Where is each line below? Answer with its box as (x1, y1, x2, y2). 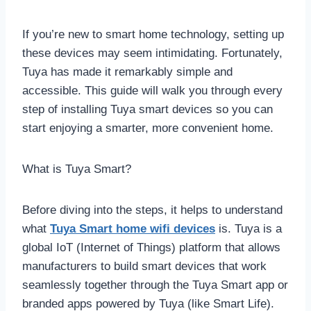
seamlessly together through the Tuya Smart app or (22, 278, 288, 292)
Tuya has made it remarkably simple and (22, 65, 233, 78)
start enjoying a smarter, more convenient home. (22, 121, 274, 135)
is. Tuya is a (215, 221, 282, 235)
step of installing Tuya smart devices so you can (22, 102, 273, 116)
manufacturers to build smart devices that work (22, 259, 267, 273)
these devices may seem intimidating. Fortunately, (22, 46, 283, 60)
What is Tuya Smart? (22, 162, 131, 176)
